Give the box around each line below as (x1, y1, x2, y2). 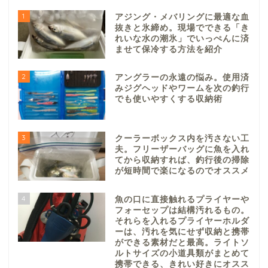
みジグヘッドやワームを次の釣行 (114, 84, 249, 93)
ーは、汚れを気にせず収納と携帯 (114, 227, 249, 237)
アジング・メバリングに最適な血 (114, 12, 249, 22)
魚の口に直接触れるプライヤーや (114, 195, 249, 205)
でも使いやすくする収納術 (114, 95, 223, 104)
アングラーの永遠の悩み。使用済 (114, 73, 249, 83)
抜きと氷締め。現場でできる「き (114, 23, 249, 32)
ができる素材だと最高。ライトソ (114, 238, 249, 248)
